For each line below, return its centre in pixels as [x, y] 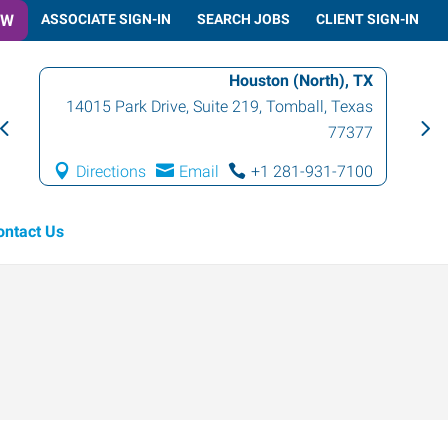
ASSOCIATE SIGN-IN [106, 18]
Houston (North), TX [301, 80]
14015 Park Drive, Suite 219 [163, 106]
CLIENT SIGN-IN [367, 18]
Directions [111, 171]
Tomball [295, 106]
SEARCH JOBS [243, 18]
